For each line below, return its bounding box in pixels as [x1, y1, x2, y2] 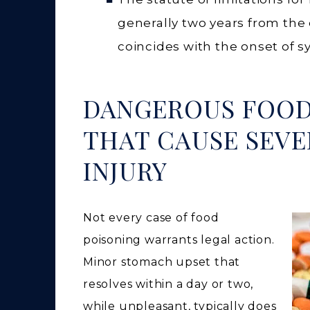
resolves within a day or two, [83, 277, 254, 291]
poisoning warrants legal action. [83, 232, 275, 246]
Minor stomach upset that [83, 255, 241, 268]
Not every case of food [83, 210, 219, 224]
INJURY [83, 153, 167, 187]
